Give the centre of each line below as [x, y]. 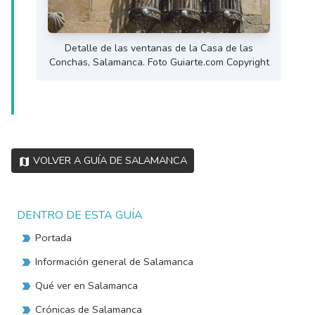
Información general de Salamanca [115, 262]
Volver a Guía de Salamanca [110, 161]
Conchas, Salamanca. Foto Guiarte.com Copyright [159, 63]
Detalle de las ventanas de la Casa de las [159, 49]
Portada [54, 238]
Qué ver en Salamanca [87, 286]
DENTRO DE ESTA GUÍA [80, 216]
